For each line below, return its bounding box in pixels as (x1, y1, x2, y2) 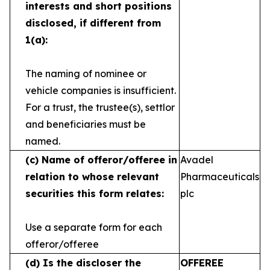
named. (25, 135, 60, 147)
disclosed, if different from (25, 17, 161, 29)
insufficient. (123, 84, 176, 96)
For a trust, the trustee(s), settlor (25, 101, 175, 113)
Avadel (180, 154, 213, 166)
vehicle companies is (25, 84, 123, 96)
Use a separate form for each (25, 221, 162, 233)
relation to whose (25, 171, 117, 183)
